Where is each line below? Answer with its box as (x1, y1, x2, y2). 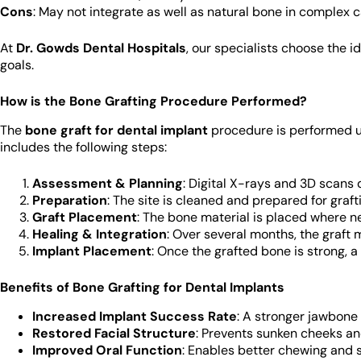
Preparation (32, 192, 107, 210)
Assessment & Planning (32, 175, 183, 193)
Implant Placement (32, 243, 151, 260)
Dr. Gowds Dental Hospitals (16, 39, 186, 57)
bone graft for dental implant (25, 122, 208, 139)
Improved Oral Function (32, 342, 182, 359)
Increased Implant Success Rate (32, 308, 237, 326)
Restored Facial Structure (32, 325, 196, 342)
